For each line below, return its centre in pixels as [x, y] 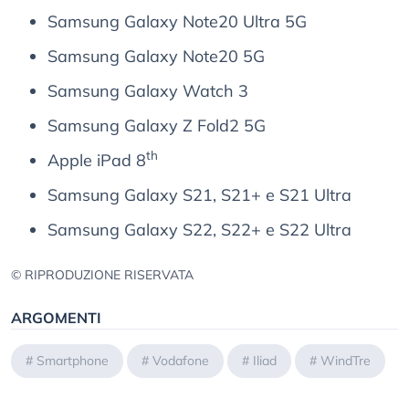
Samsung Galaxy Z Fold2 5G [157, 126]
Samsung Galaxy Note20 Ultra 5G [177, 22]
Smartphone [73, 361]
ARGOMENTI [56, 318]
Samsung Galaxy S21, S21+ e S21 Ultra [199, 195]
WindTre [346, 361]
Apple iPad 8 [97, 161]
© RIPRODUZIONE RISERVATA [102, 275]
